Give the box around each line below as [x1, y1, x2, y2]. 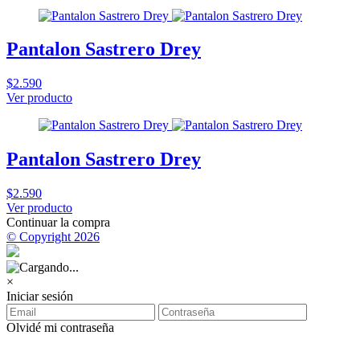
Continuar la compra [6, 215, 110, 230]
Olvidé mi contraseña [6, 321, 114, 335]
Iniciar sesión [6, 289, 73, 304]
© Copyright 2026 [6, 230, 100, 244]
